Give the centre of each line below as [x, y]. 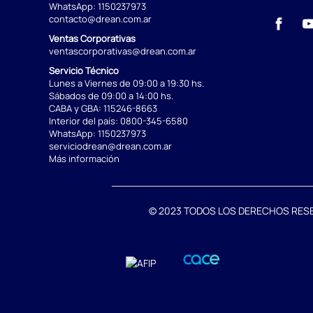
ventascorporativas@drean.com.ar [123, 51]
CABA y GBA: [76, 109]
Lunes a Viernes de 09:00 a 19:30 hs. [126, 83]
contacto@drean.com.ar [100, 19]
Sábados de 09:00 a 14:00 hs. [111, 96]
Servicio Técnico [84, 71]
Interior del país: [85, 121]
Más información [84, 159]
